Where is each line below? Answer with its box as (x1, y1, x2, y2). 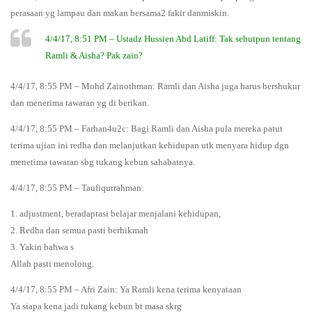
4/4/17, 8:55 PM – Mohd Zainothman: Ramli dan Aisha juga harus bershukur (10, 81, 300, 92)
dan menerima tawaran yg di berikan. (10, 97, 149, 109)
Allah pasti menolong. (10, 258, 94, 270)
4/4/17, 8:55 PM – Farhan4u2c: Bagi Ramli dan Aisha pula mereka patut (10, 123, 283, 134)
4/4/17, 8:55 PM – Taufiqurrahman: (10, 182, 144, 194)
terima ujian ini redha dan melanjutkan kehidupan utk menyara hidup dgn (10, 140, 289, 151)
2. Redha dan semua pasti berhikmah (10, 225, 148, 236)
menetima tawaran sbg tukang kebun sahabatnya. (10, 157, 195, 168)
